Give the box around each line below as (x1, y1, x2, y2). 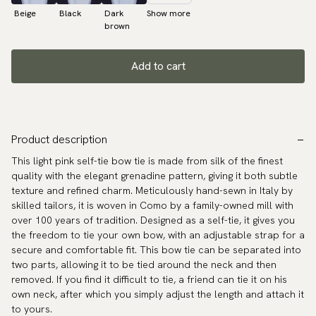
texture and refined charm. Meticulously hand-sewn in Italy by (11, 184, 293, 197)
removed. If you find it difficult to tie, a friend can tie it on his (11, 273, 287, 286)
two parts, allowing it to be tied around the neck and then (11, 258, 276, 272)
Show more (147, 8, 190, 20)
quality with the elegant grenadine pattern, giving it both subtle (11, 169, 298, 183)
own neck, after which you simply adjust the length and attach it (11, 288, 304, 301)
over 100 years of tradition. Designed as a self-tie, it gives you (11, 214, 295, 227)
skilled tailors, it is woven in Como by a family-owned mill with (11, 199, 293, 212)
